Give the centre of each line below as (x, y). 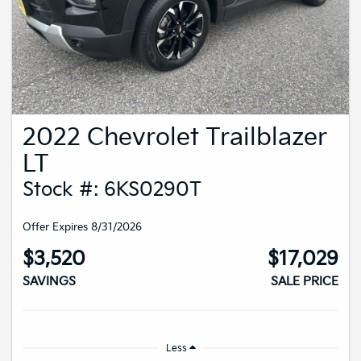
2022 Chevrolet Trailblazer (175, 138)
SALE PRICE (305, 282)
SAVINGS (49, 282)
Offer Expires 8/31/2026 (82, 227)
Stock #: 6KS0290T (112, 190)
